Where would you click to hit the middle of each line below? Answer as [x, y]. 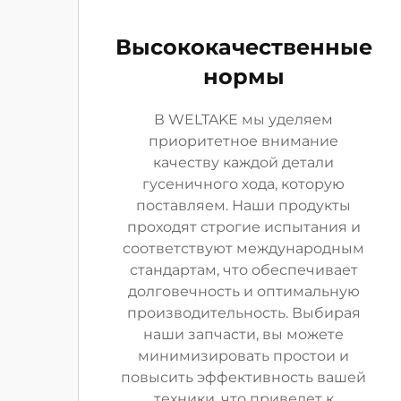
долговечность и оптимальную [243, 291]
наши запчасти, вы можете [243, 334]
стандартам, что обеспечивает [243, 270]
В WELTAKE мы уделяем [243, 119]
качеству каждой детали [243, 162]
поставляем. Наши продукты [243, 205]
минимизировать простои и [243, 356]
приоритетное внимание [243, 141]
